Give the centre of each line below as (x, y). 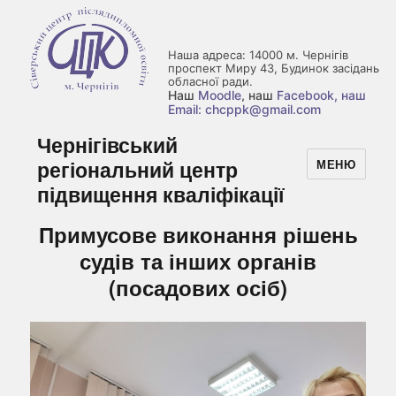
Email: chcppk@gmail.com (244, 109)
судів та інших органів (198, 261)
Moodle (220, 95)
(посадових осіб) (198, 287)
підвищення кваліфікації (161, 194)
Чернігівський (108, 145)
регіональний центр (138, 169)
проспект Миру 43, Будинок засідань (274, 68)
